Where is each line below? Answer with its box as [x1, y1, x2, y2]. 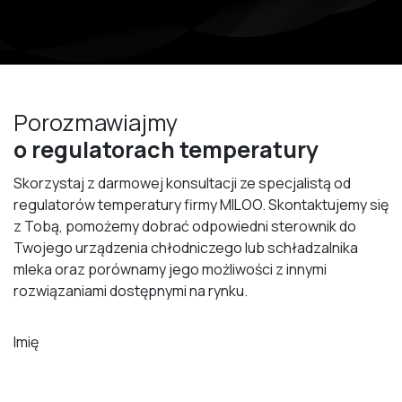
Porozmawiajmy [13, 106, 182, 138]
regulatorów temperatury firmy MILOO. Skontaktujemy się [13, 194, 389, 214]
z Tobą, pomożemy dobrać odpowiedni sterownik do [13, 215, 356, 236]
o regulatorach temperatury [13, 133, 319, 165]
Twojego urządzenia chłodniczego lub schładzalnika [13, 237, 358, 258]
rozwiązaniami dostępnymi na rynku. [13, 280, 248, 301]
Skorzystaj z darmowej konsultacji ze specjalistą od [13, 172, 351, 193]
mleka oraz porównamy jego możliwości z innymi [13, 258, 327, 279]
